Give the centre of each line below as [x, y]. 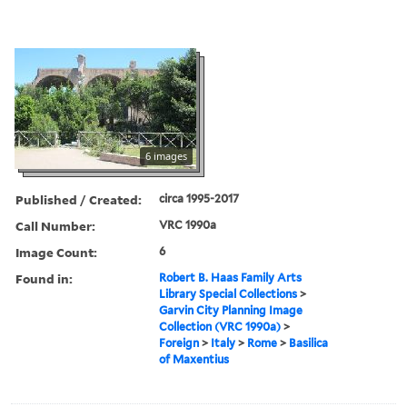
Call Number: [55, 225]
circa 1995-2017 [199, 198]
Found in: [44, 278]
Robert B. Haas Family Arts [231, 277]
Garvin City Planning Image [231, 310]
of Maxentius [194, 359]
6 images [166, 155]
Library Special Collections [228, 293]
